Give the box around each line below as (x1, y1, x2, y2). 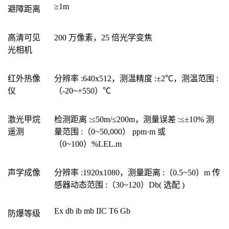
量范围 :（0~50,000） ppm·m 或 (54, 127, 166, 136)
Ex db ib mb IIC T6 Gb (54, 207, 130, 216)
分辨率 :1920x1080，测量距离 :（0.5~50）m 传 (54, 168, 220, 177)
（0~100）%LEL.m (54, 140, 122, 149)
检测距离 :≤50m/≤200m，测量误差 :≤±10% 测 (54, 115, 214, 124)
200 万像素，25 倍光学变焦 (54, 33, 152, 42)
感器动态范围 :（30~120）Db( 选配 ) (54, 180, 185, 190)
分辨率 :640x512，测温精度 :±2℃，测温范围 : (54, 74, 218, 83)
